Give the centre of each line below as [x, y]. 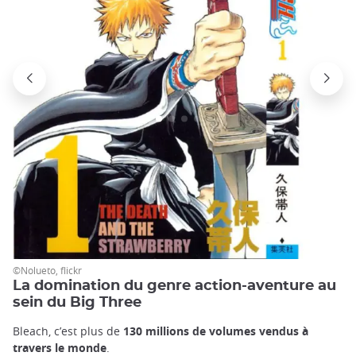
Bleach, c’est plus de [68, 331]
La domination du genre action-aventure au [174, 285]
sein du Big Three [77, 302]
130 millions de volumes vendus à [216, 331]
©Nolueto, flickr [47, 270]
